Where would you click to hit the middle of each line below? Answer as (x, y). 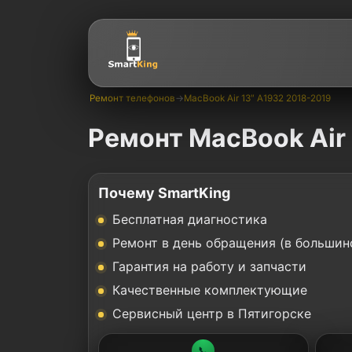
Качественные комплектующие (210, 290)
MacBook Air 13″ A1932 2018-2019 (257, 98)
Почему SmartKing (164, 192)
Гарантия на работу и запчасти (209, 266)
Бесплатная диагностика (190, 219)
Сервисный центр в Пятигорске (212, 313)
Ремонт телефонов (132, 98)
